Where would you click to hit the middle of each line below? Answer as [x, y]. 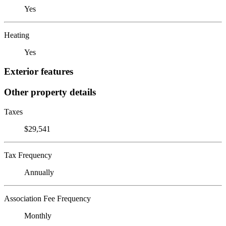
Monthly [38, 215]
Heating [17, 35]
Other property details [50, 92]
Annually [39, 172]
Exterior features [39, 72]
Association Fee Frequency [47, 198]
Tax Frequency [28, 155]
